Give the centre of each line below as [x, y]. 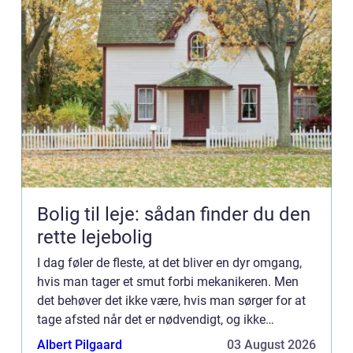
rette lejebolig [95, 237]
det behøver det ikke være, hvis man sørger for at [171, 300]
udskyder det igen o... [96, 338]
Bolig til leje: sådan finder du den [174, 214]
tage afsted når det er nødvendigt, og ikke [151, 319]
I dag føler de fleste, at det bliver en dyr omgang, [169, 262]
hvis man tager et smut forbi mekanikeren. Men [168, 281]
